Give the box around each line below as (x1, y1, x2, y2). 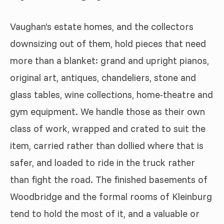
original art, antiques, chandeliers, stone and (10, 71, 196, 83)
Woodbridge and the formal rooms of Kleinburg (10, 190, 212, 202)
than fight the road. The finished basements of (10, 173, 207, 185)
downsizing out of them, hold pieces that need (10, 37, 206, 49)
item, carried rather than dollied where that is (10, 139, 203, 151)
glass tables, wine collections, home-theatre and (10, 88, 213, 100)
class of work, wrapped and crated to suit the (10, 122, 205, 134)
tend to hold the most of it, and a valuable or (10, 207, 199, 219)
